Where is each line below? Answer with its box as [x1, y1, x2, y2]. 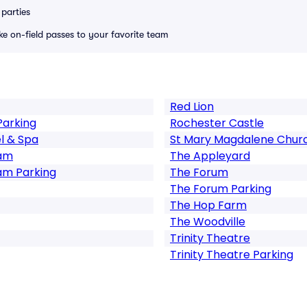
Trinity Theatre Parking [170, 247, 293, 262]
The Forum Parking [170, 181, 271, 197]
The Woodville [170, 214, 245, 230]
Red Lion [170, 99, 214, 114]
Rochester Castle [170, 115, 264, 131]
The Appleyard [170, 148, 250, 164]
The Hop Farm [170, 197, 247, 213]
